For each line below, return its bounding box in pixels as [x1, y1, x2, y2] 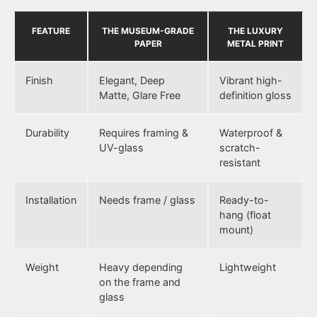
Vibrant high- [219, 74, 282, 87]
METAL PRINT [227, 38, 284, 50]
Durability [25, 127, 69, 139]
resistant [219, 156, 260, 169]
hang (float [219, 209, 271, 221]
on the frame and [99, 276, 180, 289]
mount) [219, 224, 253, 236]
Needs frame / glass [99, 194, 195, 207]
